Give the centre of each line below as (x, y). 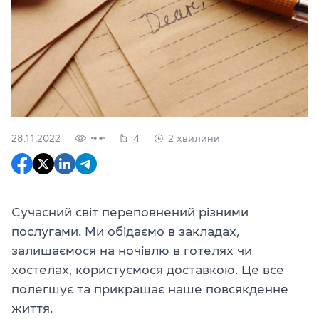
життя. (32, 308)
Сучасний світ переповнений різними (130, 212)
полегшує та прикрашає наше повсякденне (150, 289)
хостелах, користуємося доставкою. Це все (148, 270)
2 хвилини (194, 138)
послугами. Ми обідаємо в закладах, (125, 231)
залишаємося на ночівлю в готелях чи (132, 250)
